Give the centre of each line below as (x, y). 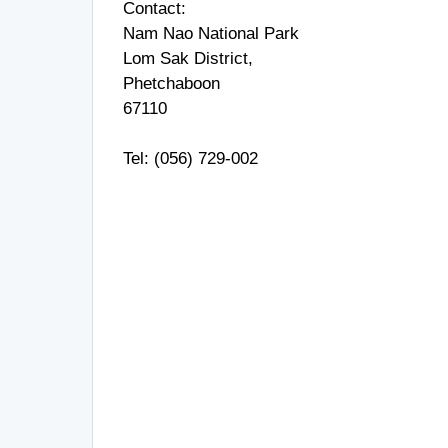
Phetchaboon (171, 83)
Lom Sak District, (188, 58)
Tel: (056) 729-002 (190, 158)
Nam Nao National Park (211, 33)
